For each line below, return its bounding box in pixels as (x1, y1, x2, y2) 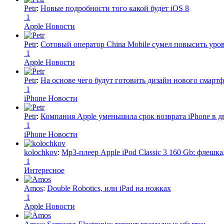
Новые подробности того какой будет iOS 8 (40, 3, 189, 12)
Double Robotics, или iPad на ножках (47, 183, 171, 192)
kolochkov (24, 147, 57, 156)
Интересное (24, 165, 64, 174)
